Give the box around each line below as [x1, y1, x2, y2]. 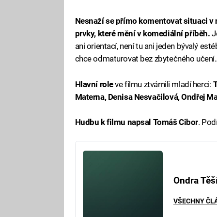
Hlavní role [75, 79, 113, 89]
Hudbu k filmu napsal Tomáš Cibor [75, 117, 198, 127]
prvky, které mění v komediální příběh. [75, 29, 212, 39]
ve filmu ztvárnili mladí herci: [113, 79, 212, 89]
